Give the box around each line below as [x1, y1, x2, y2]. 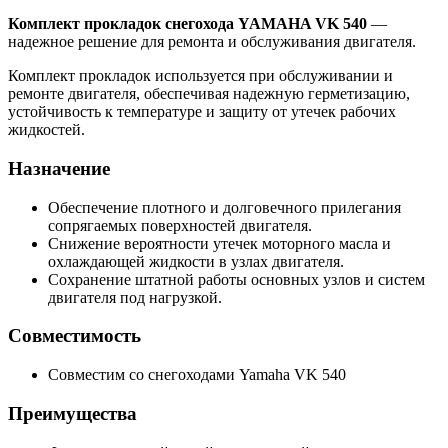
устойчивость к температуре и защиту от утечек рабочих [8, 103, 396, 121]
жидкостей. [8, 121, 85, 139]
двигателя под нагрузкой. [48, 288, 222, 306]
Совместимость [8, 325, 141, 347]
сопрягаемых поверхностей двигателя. [48, 216, 312, 234]
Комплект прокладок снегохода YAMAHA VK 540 [8, 15, 367, 33]
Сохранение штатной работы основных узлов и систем [48, 270, 425, 288]
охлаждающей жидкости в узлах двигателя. [48, 252, 344, 270]
